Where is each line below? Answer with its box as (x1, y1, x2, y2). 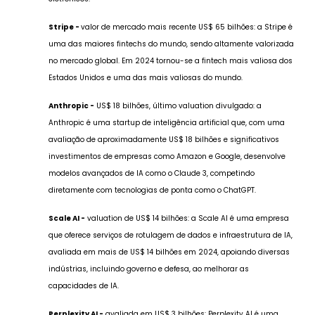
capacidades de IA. (48, 280, 119, 291)
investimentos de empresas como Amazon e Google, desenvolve (48, 150, 285, 162)
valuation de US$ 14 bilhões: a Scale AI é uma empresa (84, 212, 289, 224)
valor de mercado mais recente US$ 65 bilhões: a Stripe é (80, 21, 292, 32)
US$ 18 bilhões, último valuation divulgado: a (94, 100, 262, 111)
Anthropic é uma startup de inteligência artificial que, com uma (48, 117, 285, 128)
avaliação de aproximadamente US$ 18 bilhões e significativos (48, 134, 279, 145)
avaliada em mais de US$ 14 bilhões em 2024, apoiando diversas (48, 246, 290, 257)
